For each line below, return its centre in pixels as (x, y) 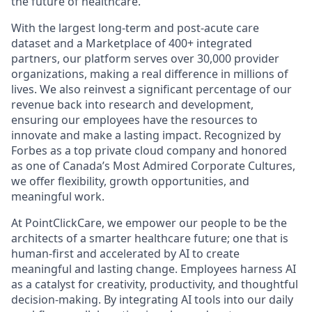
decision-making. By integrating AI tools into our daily (152, 299)
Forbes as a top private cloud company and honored (149, 150)
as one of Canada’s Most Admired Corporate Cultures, (153, 166)
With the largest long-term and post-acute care (135, 28)
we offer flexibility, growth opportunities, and (130, 181)
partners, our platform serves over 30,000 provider (145, 58)
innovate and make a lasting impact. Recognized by (146, 135)
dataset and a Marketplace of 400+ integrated (132, 43)
